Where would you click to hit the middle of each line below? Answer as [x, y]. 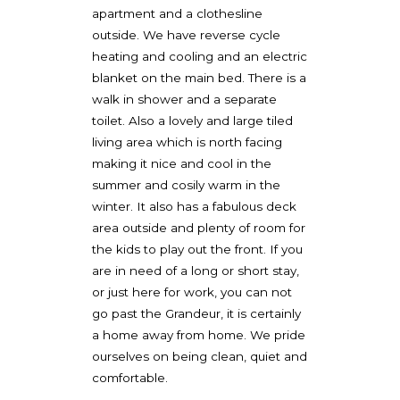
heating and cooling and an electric [199, 57]
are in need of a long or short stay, [195, 271]
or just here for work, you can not [192, 292]
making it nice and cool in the [181, 164]
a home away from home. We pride [198, 335]
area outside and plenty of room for [198, 228]
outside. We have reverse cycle [186, 35]
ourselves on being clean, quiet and [199, 357]
